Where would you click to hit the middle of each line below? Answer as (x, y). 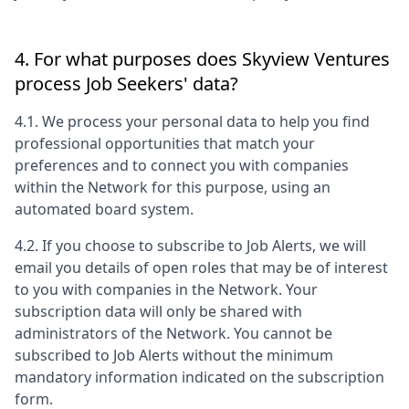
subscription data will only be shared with (158, 311)
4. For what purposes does (128, 59)
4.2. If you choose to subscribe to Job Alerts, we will (190, 246)
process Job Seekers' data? (126, 84)
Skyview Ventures (316, 59)
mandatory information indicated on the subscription (199, 377)
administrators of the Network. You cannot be (173, 333)
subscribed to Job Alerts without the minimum (174, 355)
